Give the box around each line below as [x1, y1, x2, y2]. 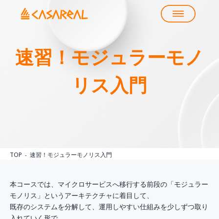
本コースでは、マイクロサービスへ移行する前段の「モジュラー [10, 179, 208, 189]
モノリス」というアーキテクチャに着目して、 [10, 191, 153, 200]
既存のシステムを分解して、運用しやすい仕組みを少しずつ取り [10, 202, 208, 211]
